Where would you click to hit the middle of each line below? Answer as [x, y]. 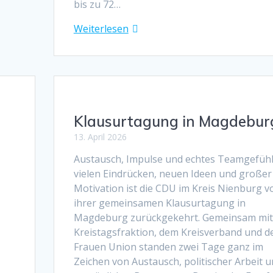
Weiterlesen [101, 28]
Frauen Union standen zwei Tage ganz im [168, 246]
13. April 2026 [100, 136]
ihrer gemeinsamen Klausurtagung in [159, 203]
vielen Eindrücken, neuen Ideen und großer [172, 173]
